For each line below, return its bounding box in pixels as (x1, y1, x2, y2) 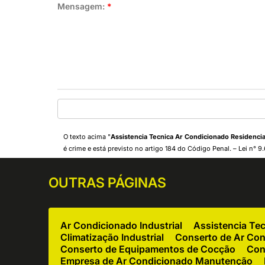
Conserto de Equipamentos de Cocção (60, 243, 236, 255)
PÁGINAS (108, 174, 167, 191)
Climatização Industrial (60, 231, 164, 243)
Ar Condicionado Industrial (60, 219, 183, 231)
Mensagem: (57, 1, 108, 11)
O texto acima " (63, 132, 111, 141)
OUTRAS (49, 174, 108, 191)
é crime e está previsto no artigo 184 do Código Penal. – (63, 144, 239, 153)
